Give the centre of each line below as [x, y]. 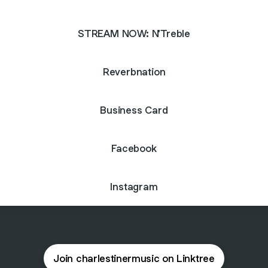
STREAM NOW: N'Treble [134, 33]
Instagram [134, 186]
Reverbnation [134, 71]
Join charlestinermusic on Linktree [134, 258]
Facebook [134, 148]
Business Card [134, 110]
